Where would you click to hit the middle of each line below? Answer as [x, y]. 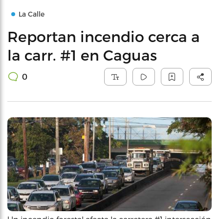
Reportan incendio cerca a [104, 36]
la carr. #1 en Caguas [82, 55]
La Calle [32, 14]
